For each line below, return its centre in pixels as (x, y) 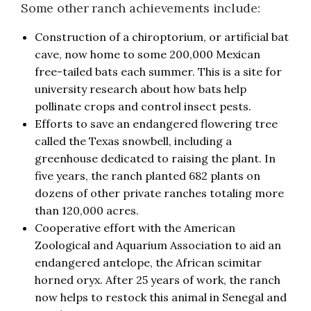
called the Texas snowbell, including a (133, 141)
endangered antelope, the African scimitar (148, 262)
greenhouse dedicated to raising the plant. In (155, 158)
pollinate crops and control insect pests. (143, 106)
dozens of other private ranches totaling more (159, 193)
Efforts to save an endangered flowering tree (156, 123)
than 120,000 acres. (87, 210)
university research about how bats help (141, 89)
